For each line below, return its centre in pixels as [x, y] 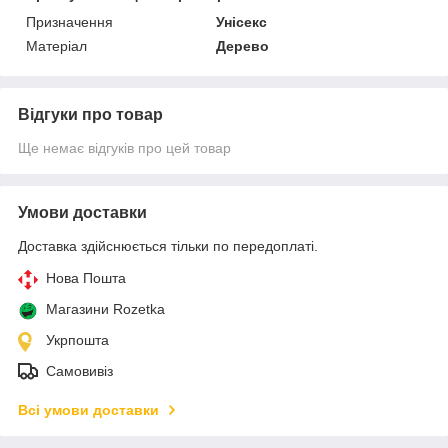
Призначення [69, 21]
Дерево [243, 45]
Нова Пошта [86, 277]
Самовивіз [79, 370]
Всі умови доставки [88, 409]
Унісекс [242, 21]
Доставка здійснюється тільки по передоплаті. [168, 245]
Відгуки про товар [90, 114]
